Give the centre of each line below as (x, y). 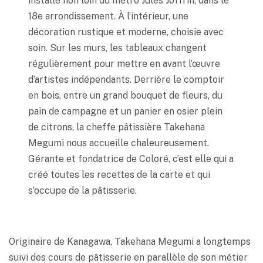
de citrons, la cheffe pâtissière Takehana (117, 127)
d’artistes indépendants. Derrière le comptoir (127, 79)
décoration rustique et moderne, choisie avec (126, 32)
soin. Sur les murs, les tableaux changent (118, 48)
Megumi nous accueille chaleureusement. (119, 143)
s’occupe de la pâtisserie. (83, 190)
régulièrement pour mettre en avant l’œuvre (124, 63)
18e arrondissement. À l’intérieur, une (109, 16)
